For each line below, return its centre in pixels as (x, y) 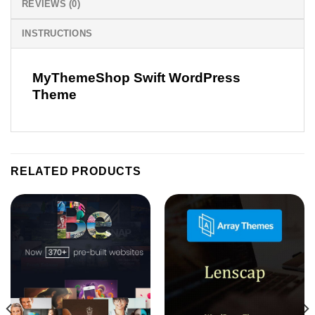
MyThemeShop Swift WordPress (136, 78)
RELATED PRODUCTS (76, 171)
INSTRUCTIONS (57, 34)
